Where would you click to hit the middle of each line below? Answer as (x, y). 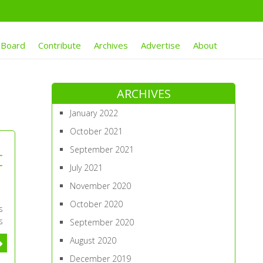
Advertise (160, 45)
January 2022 (94, 113)
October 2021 (97, 131)
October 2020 (97, 204)
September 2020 (102, 222)
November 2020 (101, 186)
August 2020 (93, 240)
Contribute (59, 45)
